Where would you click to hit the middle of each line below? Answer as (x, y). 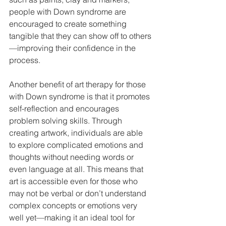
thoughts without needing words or (72, 157)
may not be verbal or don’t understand (79, 193)
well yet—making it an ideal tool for (73, 217)
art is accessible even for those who (74, 181)
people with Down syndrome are (69, 12)
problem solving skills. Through (67, 121)
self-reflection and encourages (65, 108)
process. (26, 60)
